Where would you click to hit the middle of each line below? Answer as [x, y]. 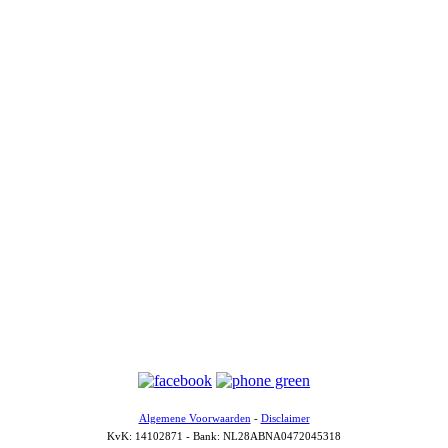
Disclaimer [285, 418]
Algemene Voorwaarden [194, 418]
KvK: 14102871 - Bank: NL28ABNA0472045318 [224, 436]
